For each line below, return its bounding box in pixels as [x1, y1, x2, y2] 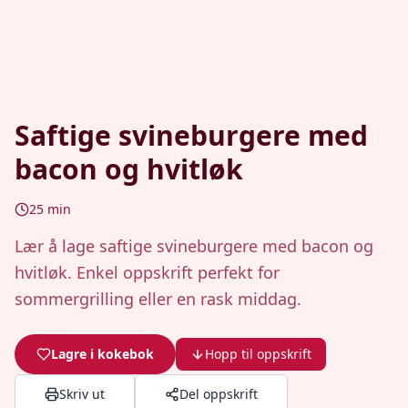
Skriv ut [59, 385, 105, 403]
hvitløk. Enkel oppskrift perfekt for [15, 261, 280, 283]
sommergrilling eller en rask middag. [15, 288, 301, 310]
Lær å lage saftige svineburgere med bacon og [15, 235, 373, 257]
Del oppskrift [179, 385, 258, 403]
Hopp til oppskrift [205, 345, 311, 362]
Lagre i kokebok [51, 345, 154, 362]
